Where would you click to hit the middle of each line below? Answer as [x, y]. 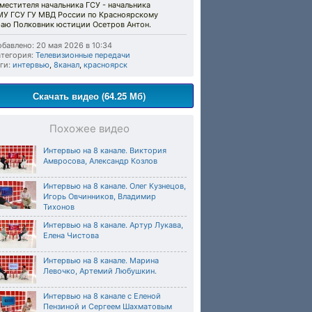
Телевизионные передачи [83, 55]
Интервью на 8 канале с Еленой [102, 296]
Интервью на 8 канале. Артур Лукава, [113, 225]
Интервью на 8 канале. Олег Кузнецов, [115, 186]
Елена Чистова [71, 235]
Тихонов [59, 207]
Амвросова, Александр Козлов [100, 161]
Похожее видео [89, 128]
